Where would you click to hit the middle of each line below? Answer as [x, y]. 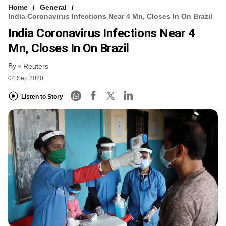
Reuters [36, 66]
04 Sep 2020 [26, 78]
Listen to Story [42, 97]
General [53, 7]
